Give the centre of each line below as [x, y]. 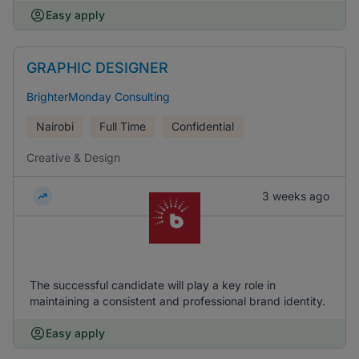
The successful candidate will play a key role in [153, 285]
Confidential [203, 126]
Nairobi [55, 126]
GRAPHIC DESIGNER [97, 68]
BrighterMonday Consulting [98, 97]
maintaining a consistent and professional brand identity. [177, 301]
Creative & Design [73, 157]
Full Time [123, 126]
